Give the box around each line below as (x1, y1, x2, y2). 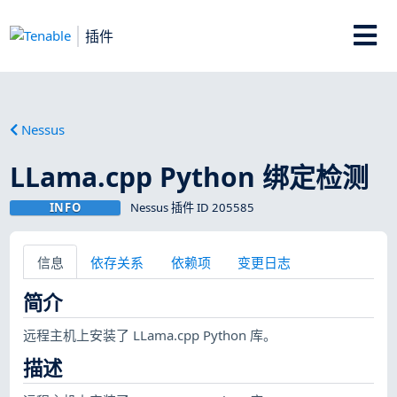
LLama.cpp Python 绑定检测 (10, 158, 370, 195)
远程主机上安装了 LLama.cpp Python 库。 (23, 325, 277, 344)
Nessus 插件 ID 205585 (129, 198, 254, 215)
